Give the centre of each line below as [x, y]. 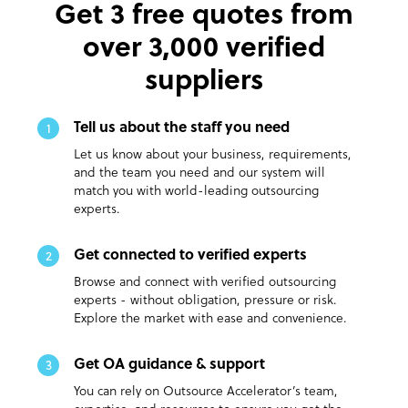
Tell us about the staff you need [182, 129]
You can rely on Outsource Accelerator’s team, [206, 393]
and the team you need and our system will [199, 174]
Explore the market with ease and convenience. [210, 320]
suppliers [204, 83]
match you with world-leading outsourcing [196, 192]
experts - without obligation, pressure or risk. [205, 301]
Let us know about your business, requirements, [213, 156]
